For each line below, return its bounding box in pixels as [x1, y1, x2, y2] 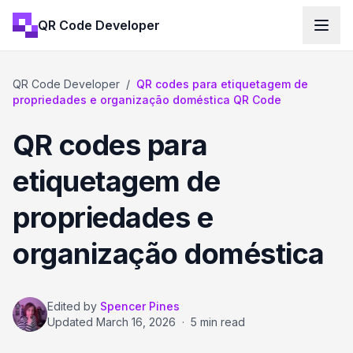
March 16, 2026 [96, 315, 176, 329]
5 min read [191, 315, 245, 329]
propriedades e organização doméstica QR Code [13, 93, 281, 106]
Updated [47, 315, 96, 329]
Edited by [47, 299, 97, 313]
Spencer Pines [100, 299, 180, 313]
